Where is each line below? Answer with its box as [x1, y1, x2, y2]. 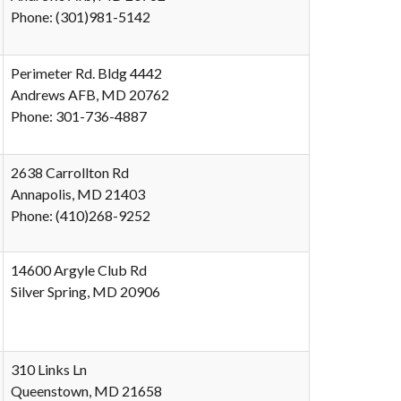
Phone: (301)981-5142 [11, 8, 150, 25]
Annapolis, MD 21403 [11, 185, 145, 202]
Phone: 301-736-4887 [11, 107, 147, 124]
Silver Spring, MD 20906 [11, 283, 160, 300]
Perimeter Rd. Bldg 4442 [11, 64, 162, 81]
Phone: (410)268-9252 [11, 207, 150, 224]
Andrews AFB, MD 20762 [11, 86, 169, 103]
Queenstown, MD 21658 [11, 382, 162, 399]
